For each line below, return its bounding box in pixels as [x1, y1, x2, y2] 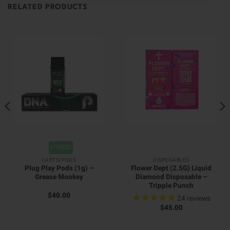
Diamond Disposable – [136, 172, 207, 183]
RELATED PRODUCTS [8, 3, 88, 11]
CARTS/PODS [41, 156, 76, 164]
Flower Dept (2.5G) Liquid [131, 163, 212, 174]
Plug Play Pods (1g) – [24, 163, 93, 174]
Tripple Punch [149, 181, 194, 191]
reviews [185, 193, 210, 204]
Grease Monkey [34, 172, 83, 183]
